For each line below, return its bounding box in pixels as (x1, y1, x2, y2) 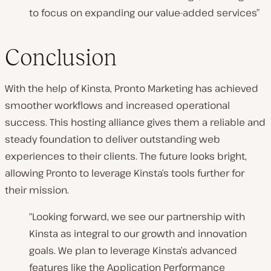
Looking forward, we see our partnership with (32, 209, 245, 223)
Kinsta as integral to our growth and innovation (29, 226, 247, 240)
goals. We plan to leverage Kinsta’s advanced (29, 243, 237, 257)
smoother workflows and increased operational (5, 98, 230, 112)
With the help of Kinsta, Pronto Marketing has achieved (5, 81, 258, 95)
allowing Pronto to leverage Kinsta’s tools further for (5, 166, 244, 180)
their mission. (5, 183, 69, 197)
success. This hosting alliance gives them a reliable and (5, 115, 266, 129)
